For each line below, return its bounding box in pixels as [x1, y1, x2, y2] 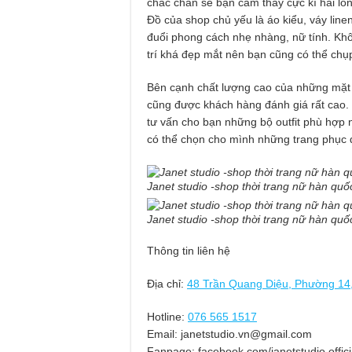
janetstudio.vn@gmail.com [181, 327, 312, 340]
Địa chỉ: [147, 277, 187, 290]
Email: [147, 327, 178, 340]
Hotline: [147, 310, 185, 323]
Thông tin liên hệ [147, 244, 230, 257]
